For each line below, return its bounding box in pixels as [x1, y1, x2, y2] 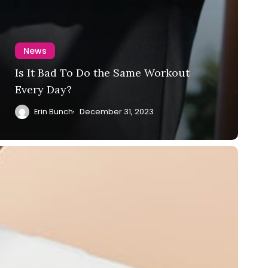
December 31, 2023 [79, 106, 154, 117]
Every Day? [15, 82, 72, 96]
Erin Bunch [34, 106, 73, 117]
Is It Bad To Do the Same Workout [15, 65, 190, 80]
